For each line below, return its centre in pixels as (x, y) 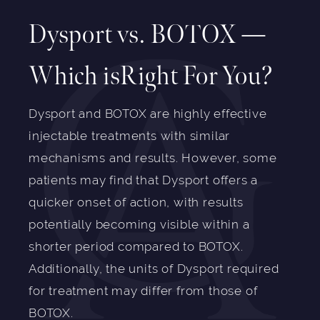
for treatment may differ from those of (143, 291)
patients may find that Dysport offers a (144, 181)
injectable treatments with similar (130, 136)
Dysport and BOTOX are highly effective (148, 114)
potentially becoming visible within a (139, 225)
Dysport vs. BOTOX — (148, 36)
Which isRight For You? (151, 77)
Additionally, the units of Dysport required (154, 269)
